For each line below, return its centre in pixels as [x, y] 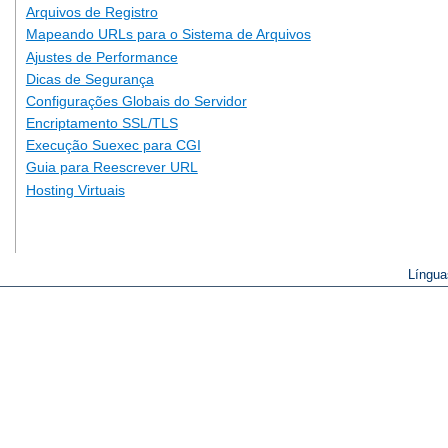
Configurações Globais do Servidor [136, 100]
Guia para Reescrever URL [111, 167]
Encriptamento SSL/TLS [101, 123]
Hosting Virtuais [75, 189]
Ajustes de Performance [101, 56]
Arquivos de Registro [91, 12]
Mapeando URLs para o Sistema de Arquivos [168, 34]
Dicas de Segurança [89, 78]
